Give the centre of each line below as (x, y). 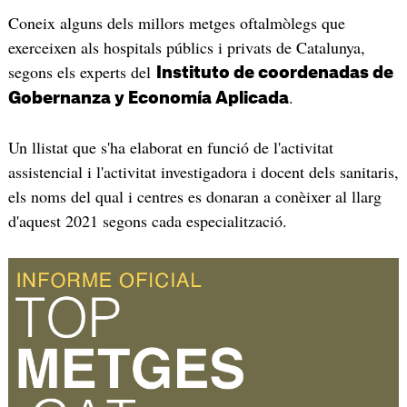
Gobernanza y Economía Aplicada (148, 99)
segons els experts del (82, 72)
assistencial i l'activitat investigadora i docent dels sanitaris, (203, 171)
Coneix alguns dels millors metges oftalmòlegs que (176, 23)
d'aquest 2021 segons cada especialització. (147, 220)
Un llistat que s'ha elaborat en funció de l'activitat (170, 147)
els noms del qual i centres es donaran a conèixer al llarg (194, 196)
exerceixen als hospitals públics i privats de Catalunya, (186, 48)
